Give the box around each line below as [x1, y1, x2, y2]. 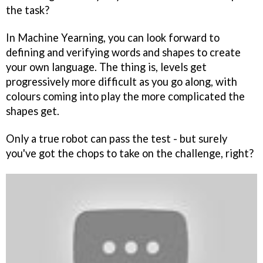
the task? [6, 4, 49, 17]
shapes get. [6, 104, 59, 118]
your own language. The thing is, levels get [6, 60, 207, 74]
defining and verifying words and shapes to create [6, 46, 241, 59]
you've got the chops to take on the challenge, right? [6, 146, 254, 160]
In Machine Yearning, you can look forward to [6, 31, 220, 45]
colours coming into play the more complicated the [6, 90, 245, 103]
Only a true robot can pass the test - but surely [6, 131, 227, 145]
